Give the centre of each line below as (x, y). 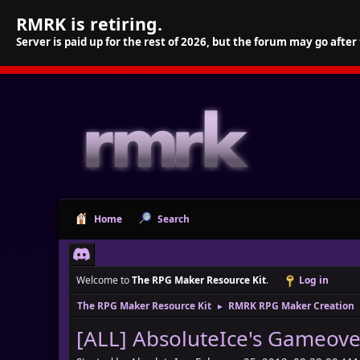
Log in (314, 280)
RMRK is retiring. (89, 24)
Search (174, 219)
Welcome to (104, 280)
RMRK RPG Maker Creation (291, 306)
